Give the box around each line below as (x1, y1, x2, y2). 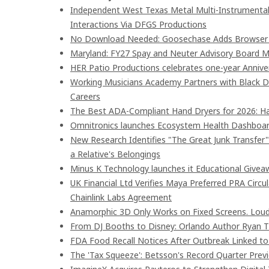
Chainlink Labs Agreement (70, 192, 172, 203)
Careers (70, 91, 100, 102)
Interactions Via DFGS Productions (70, 19, 207, 30)
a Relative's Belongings (70, 148, 160, 160)
